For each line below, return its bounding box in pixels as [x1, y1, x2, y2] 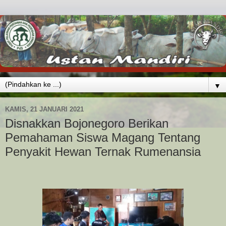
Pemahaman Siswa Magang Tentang [5, 130, 200, 144]
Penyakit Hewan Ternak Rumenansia [5, 144, 201, 158]
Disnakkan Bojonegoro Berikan [5, 116, 168, 130]
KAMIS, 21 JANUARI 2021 [5, 105, 84, 114]
